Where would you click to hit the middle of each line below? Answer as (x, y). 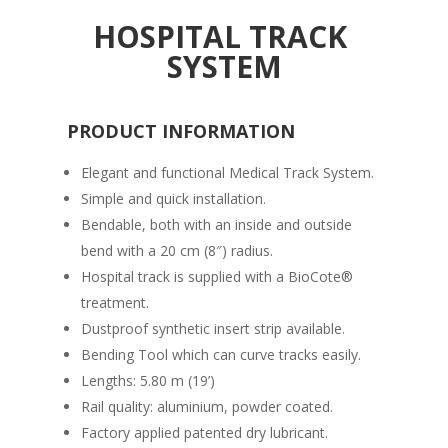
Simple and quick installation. (174, 198)
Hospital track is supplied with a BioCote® (217, 276)
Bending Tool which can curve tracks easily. (221, 354)
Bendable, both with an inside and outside (217, 224)
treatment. (115, 302)
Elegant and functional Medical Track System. (228, 172)
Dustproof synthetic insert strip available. (213, 328)
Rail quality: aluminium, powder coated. (207, 406)
